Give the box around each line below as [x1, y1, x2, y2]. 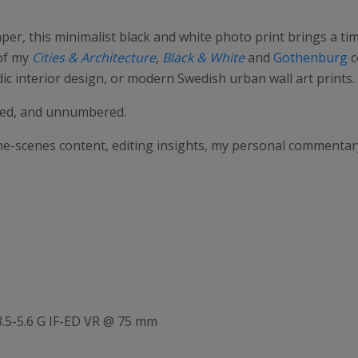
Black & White [162, 49, 245, 66]
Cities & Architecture [32, 49, 156, 66]
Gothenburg [273, 49, 348, 66]
